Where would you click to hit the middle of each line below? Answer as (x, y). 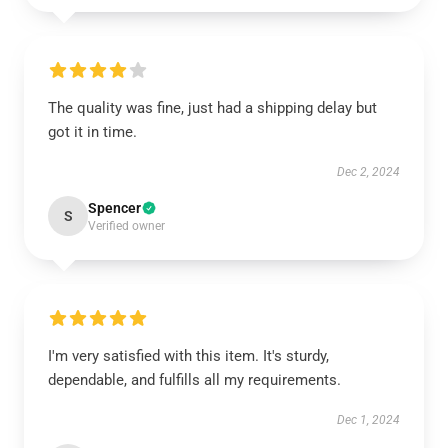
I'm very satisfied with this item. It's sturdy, (188, 356)
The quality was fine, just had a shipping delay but (212, 108)
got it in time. (92, 132)
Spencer (114, 208)
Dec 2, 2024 (368, 172)
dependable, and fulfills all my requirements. (194, 380)
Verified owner (126, 226)
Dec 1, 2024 (368, 420)
